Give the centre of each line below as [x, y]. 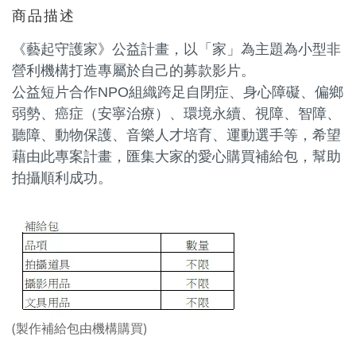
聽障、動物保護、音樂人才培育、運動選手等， [162, 135]
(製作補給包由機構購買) [79, 328]
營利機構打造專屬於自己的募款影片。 [133, 71]
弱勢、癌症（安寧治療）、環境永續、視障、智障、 [176, 114]
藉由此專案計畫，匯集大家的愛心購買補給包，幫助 [176, 157]
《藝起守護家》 [62, 49]
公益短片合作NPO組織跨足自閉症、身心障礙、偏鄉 [178, 92]
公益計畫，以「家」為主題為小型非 [226, 49]
